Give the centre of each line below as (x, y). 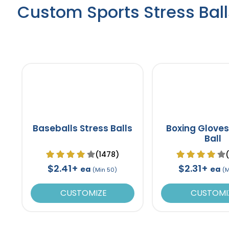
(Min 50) (105, 169)
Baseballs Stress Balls (82, 128)
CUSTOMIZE (82, 193)
